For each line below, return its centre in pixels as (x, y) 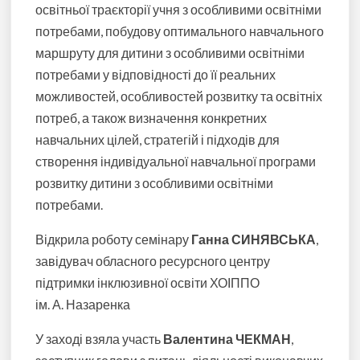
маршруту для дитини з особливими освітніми (170, 53)
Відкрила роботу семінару (114, 239)
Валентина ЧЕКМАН (227, 339)
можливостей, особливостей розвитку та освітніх (179, 96)
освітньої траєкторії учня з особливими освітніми (179, 10)
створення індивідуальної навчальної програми (176, 162)
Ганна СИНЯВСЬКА (254, 239)
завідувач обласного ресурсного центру (153, 261)
